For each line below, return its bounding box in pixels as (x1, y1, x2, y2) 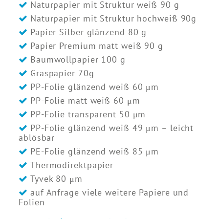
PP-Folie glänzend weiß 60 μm (30, 81, 159, 92)
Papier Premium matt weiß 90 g (30, 40, 164, 51)
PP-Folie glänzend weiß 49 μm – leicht (30, 122, 194, 133)
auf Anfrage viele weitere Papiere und (30, 186, 189, 198)
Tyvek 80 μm (30, 173, 83, 184)
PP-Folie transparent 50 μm (30, 108, 146, 120)
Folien (19, 196, 45, 208)
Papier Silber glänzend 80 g (30, 26, 147, 38)
